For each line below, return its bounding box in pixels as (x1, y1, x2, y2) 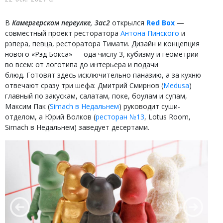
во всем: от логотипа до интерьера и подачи (5, 60, 158, 69)
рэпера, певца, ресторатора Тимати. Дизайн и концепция (5, 39, 200, 48)
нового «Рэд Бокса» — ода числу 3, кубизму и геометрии (5, 49, 199, 59)
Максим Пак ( (5, 102, 50, 111)
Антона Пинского (120, 28, 179, 38)
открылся (110, 18, 146, 27)
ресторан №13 (96, 112, 144, 121)
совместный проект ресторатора (5, 28, 120, 38)
